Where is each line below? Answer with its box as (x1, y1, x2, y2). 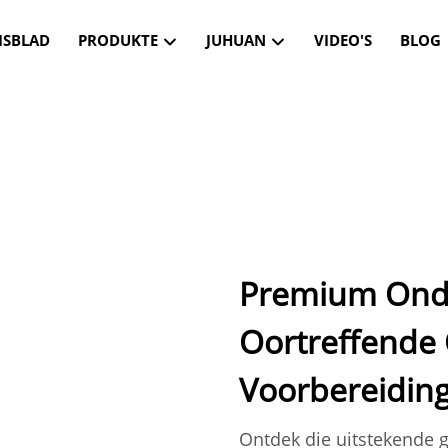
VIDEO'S (314, 30, 372, 50)
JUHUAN (206, 30, 270, 50)
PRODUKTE (78, 30, 162, 50)
